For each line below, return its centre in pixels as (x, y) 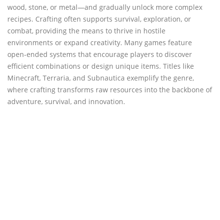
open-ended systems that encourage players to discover (100, 54)
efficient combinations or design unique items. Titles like (101, 66)
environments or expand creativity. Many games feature (100, 42)
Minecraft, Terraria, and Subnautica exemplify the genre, (101, 78)
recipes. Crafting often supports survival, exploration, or (99, 19)
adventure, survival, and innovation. (66, 101)
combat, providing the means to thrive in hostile (86, 31)
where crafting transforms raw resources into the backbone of (110, 90)
